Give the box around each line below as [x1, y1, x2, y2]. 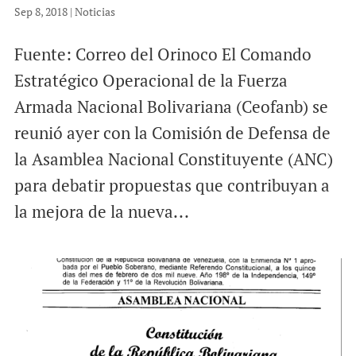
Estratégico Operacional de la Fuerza [14, 68, 288, 91]
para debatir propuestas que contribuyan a [14, 173, 330, 196]
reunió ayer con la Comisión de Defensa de [14, 121, 331, 144]
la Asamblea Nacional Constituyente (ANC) [14, 147, 333, 170]
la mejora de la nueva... [14, 199, 189, 222]
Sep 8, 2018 [14, 3, 68, 19]
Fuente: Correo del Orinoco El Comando [14, 42, 311, 65]
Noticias [74, 3, 115, 19]
